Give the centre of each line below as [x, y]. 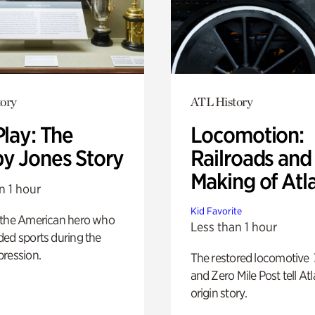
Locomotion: [247, 135]
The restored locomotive [251, 257]
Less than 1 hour [233, 226]
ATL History [221, 101]
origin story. [219, 292]
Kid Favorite [216, 211]
